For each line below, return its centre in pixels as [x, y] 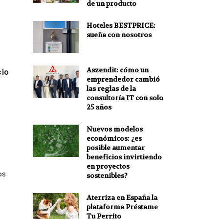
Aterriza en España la [122, 198]
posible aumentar [115, 148]
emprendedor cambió [123, 79]
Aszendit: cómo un [117, 70]
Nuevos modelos [114, 129]
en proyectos [108, 166]
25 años [99, 107]
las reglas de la [111, 89]
